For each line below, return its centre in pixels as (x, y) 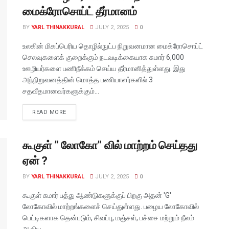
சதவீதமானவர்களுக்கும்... (61, 91)
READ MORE (49, 112)
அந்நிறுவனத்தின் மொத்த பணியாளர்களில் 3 (88, 79)
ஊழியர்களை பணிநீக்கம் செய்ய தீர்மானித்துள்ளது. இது (104, 68)
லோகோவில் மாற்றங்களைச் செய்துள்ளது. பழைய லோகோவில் (111, 206)
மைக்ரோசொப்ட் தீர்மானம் (80, 11)
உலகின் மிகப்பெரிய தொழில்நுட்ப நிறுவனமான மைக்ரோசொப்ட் (113, 46)
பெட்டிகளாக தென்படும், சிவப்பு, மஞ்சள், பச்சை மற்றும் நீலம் (108, 217)
